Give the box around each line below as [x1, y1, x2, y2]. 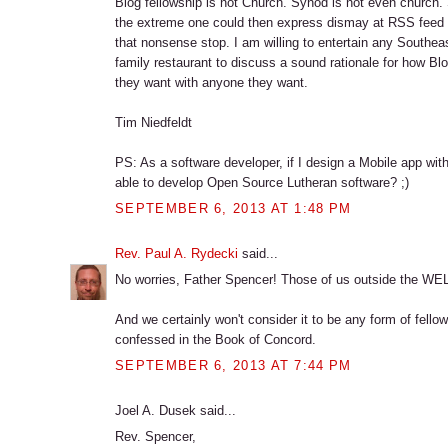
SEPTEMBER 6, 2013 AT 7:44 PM [115, 357, 352, 373]
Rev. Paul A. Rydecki [115, 245, 239, 261]
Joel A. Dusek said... [115, 402, 237, 418]
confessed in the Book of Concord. [115, 332, 317, 348]
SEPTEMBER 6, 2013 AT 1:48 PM [115, 200, 352, 216]
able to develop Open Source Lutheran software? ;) [115, 175, 410, 191]
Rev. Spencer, [115, 429, 197, 445]
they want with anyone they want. [115, 75, 309, 91]
